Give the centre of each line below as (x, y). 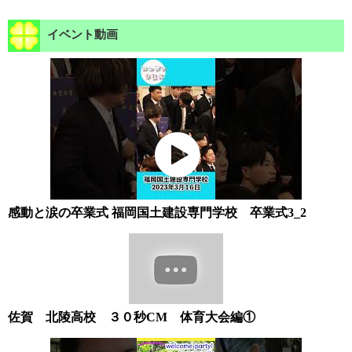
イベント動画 (81, 35)
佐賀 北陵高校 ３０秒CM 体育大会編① (132, 317)
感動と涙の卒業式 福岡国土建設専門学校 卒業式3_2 (157, 213)
